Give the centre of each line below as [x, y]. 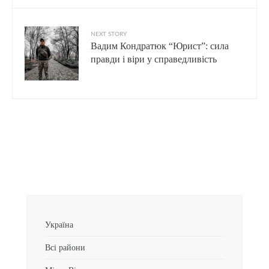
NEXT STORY [109, 34]
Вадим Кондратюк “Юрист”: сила [160, 46]
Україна [59, 224]
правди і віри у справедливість [154, 59]
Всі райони [65, 247]
